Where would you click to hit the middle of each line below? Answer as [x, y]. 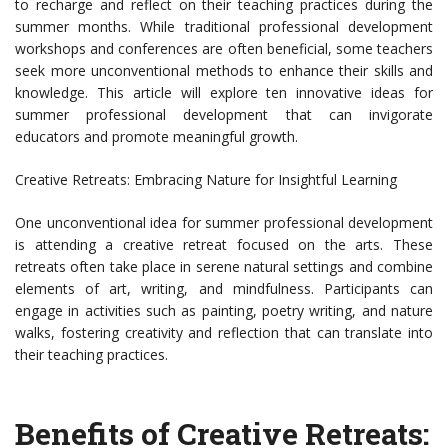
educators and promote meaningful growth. [156, 137]
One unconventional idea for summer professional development [224, 223]
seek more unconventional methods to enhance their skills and [224, 71]
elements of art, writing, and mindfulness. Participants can [224, 289]
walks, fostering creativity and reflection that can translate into [224, 333]
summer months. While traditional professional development [224, 27]
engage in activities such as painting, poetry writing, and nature [224, 311]
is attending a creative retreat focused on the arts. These [224, 245]
